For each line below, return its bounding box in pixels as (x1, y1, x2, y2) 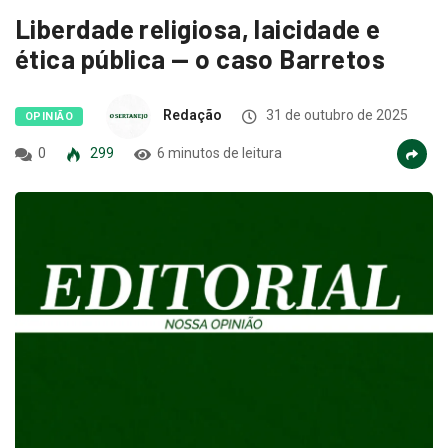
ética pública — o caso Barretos (15, 43, 385, 75)
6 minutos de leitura (157, 145, 282, 162)
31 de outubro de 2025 (263, 107, 409, 124)
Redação (163, 107, 223, 124)
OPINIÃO (25, 110, 74, 124)
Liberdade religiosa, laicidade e (15, 13, 381, 45)
